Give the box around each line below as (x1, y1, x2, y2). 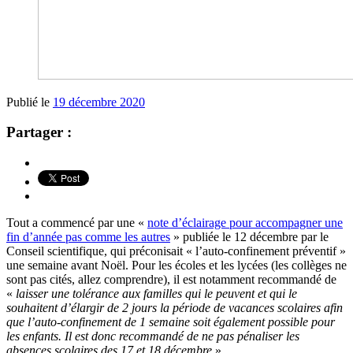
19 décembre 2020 (53, 95, 145, 109)
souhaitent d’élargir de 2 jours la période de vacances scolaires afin (6, 301, 343, 315)
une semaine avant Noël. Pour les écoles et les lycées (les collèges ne (6, 258, 347, 273)
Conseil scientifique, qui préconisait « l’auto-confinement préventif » (6, 244, 346, 258)
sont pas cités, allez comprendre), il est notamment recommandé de (6, 273, 336, 287)
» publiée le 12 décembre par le (170, 230, 329, 244)
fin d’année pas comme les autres (6, 230, 170, 244)
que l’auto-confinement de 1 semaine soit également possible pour (6, 315, 335, 329)
